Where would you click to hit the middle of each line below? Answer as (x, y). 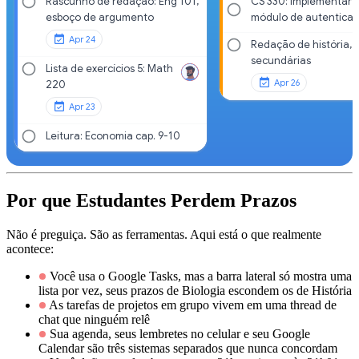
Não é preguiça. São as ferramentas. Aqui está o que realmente (164, 235)
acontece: (30, 249)
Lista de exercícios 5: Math (109, 69)
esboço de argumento (100, 18)
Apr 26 (287, 83)
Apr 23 (82, 107)
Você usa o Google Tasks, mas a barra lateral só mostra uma (201, 276)
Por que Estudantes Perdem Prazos (151, 201)
